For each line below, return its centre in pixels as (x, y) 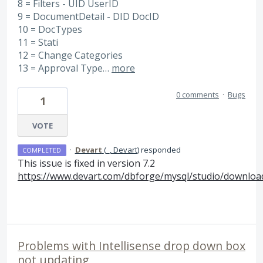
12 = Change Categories (70, 55)
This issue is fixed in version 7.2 (86, 163)
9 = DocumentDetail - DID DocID (88, 16)
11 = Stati (38, 42)
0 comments (198, 95)
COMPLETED (42, 150)
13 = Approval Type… (65, 68)
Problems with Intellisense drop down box (131, 246)
